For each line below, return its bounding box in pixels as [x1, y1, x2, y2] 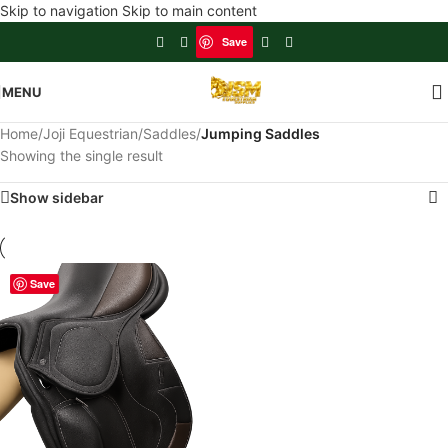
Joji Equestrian [43, 125, 138, 142]
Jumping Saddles [201, 125, 320, 142]
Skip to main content [122, 2, 257, 19]
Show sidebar [10, 189, 104, 206]
